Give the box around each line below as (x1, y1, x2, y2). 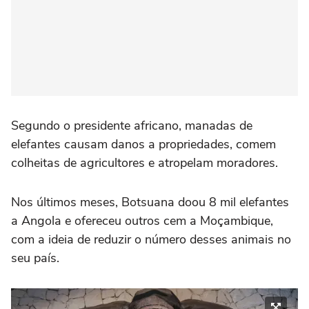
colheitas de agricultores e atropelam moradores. (11, 154, 278, 171)
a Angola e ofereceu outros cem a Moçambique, (11, 212, 273, 229)
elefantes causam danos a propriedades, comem (11, 135, 276, 152)
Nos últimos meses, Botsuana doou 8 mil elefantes (11, 193, 289, 210)
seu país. (11, 249, 59, 266)
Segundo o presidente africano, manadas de (11, 117, 252, 134)
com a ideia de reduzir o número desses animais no (11, 230, 291, 248)
